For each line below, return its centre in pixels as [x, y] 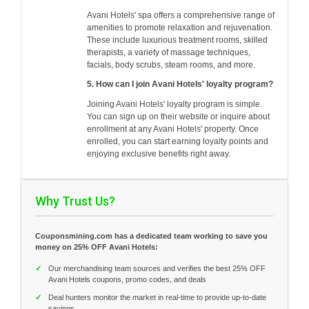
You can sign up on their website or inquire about [178, 116]
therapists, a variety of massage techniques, [169, 52]
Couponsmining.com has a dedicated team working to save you [151, 236]
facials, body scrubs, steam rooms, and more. [171, 65]
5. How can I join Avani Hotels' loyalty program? [180, 84]
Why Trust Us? [75, 201]
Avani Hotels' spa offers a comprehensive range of [181, 15]
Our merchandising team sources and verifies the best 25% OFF [157, 268]
